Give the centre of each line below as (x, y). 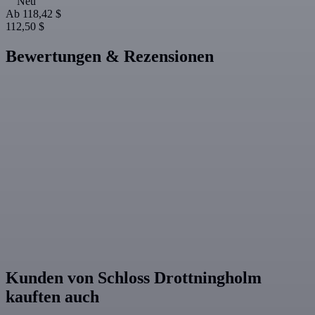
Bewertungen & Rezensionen (110, 57)
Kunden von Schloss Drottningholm (134, 278)
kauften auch (52, 297)
